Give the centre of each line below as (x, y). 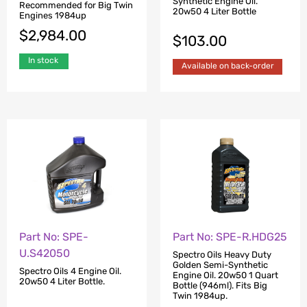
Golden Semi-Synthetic (220, 265)
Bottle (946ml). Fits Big (220, 286)
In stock (43, 60)
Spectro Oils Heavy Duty (222, 255)
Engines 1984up (53, 15)
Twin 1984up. (200, 296)
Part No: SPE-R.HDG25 (230, 236)
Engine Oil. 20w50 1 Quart (225, 275)
